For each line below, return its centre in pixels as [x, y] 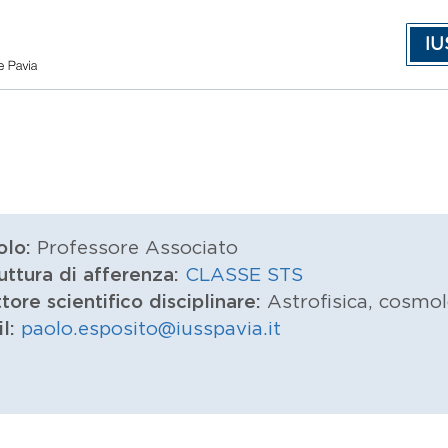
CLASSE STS [244, 275]
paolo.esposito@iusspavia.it [151, 329]
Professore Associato [137, 248]
